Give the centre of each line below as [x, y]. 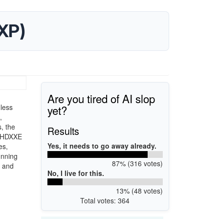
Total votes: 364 [105, 200]
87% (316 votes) [137, 163]
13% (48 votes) [139, 190]
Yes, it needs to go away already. [102, 145]
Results [63, 131]
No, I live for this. [76, 173]
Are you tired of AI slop [101, 98]
